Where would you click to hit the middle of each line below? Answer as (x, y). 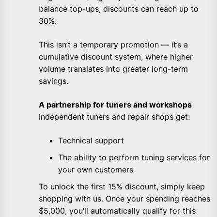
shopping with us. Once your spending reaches (124, 198)
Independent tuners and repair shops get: (114, 116)
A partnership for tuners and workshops (115, 104)
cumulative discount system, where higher (116, 56)
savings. (54, 81)
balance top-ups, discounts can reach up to (119, 8)
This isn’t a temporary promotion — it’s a (113, 44)
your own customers (96, 169)
